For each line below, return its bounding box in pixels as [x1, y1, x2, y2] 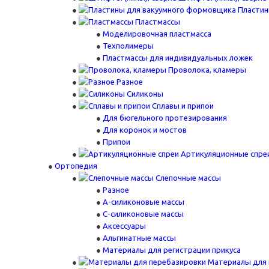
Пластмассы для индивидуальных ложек [103, 53, 253, 62]
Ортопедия [55, 162, 97, 170]
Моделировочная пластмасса [103, 29, 211, 38]
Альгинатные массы [103, 234, 176, 242]
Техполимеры [103, 41, 154, 50]
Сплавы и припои [152, 101, 214, 110]
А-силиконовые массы [103, 198, 184, 206]
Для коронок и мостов [103, 125, 187, 134]
